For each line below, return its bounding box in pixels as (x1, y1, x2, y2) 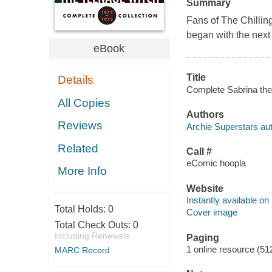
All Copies (58, 96, 111, 109)
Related (58, 141, 99, 155)
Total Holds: (54, 203, 108, 214)
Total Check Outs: (54, 219, 133, 230)
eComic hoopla (186, 158, 246, 169)
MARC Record (54, 245, 110, 255)
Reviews (58, 119, 103, 132)
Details (58, 73, 94, 87)
